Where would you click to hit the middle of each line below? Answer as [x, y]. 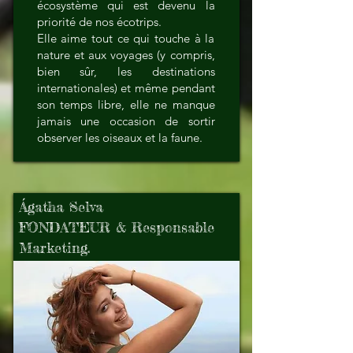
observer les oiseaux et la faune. [119, 137]
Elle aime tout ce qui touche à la [126, 38]
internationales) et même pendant [126, 88]
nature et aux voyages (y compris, [126, 55]
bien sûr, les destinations [126, 71]
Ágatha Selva [61, 206]
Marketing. [54, 247]
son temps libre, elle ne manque [126, 104]
